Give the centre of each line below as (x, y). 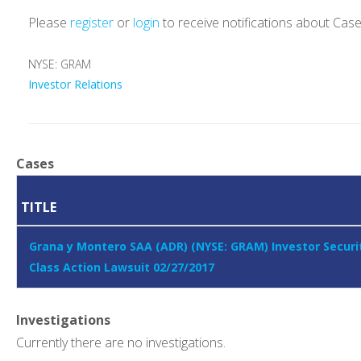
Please (49, 23)
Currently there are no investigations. (121, 343)
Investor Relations (75, 85)
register (92, 23)
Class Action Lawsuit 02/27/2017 (122, 268)
